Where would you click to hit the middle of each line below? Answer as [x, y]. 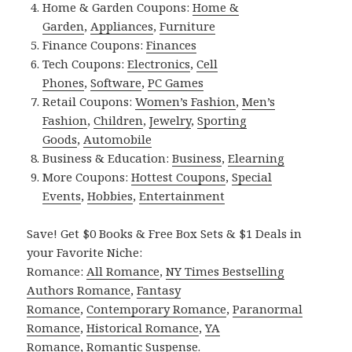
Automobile [118, 139]
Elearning [257, 158]
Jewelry [170, 120]
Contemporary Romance [157, 308]
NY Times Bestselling [225, 271]
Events [62, 195]
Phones [64, 82]
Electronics [159, 63]
